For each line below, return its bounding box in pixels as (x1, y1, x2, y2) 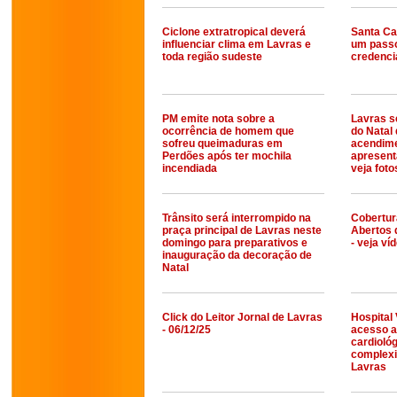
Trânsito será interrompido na (162, 212, 311, 224)
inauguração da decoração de (162, 249, 312, 261)
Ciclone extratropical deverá (162, 26, 306, 38)
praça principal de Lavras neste (162, 224, 322, 237)
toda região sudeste (162, 51, 262, 63)
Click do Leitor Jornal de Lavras (162, 311, 323, 323)
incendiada (162, 162, 217, 175)
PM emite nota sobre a (162, 113, 275, 125)
